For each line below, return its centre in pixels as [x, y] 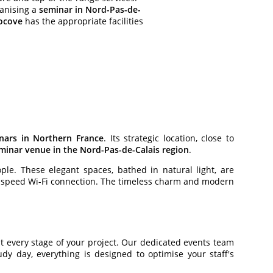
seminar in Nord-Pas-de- [90, 9]
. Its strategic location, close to [169, 138]
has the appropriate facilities [83, 21]
